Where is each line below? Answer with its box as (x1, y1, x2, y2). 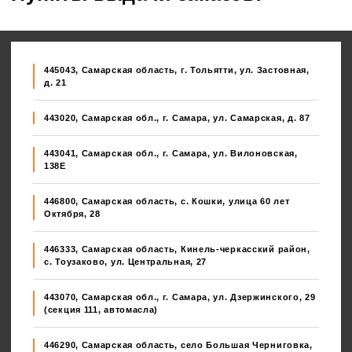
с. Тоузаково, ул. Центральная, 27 (44, 256, 207, 266)
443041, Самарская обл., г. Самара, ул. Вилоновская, (44, 148, 298, 158)
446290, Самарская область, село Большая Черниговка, (44, 339, 313, 350)
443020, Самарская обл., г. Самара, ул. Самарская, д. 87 (44, 112, 310, 123)
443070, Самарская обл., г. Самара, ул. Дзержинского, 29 (44, 291, 316, 302)
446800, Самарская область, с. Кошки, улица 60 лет (44, 196, 290, 206)
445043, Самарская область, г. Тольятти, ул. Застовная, (44, 64, 310, 75)
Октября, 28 (44, 208, 101, 218)
